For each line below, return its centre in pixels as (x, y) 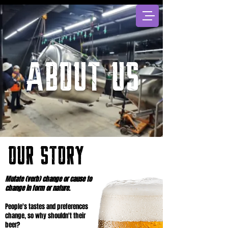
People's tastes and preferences (47, 206)
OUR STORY (46, 157)
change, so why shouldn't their (45, 216)
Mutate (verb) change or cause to (48, 179)
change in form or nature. (38, 188)
